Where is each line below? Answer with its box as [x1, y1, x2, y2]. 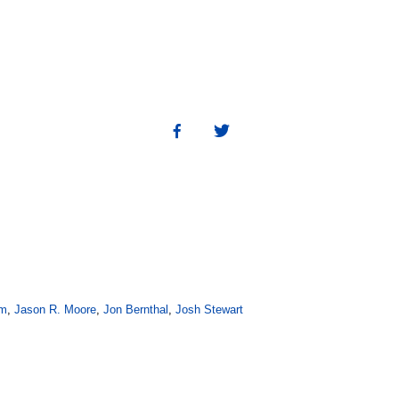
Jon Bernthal [103, 302, 168, 316]
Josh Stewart [175, 302, 243, 316]
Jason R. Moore [14, 302, 96, 316]
